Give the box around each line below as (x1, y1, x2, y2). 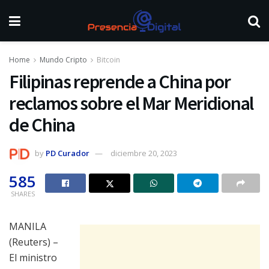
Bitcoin (97, 55, 120, 65)
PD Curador (46, 147, 89, 159)
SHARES (10, 189, 35, 198)
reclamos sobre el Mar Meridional (9, 91, 254, 115)
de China (9, 113, 75, 137)
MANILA (9, 219, 46, 233)
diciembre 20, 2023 (110, 147, 177, 159)
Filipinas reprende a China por (9, 70, 231, 94)
